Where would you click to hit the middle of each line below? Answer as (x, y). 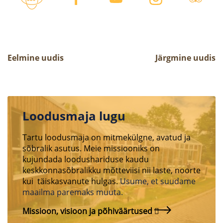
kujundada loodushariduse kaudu (86, 159)
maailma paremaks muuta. (73, 192)
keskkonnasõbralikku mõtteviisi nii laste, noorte (111, 170)
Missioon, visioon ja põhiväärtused (87, 211)
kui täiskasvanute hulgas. (70, 181)
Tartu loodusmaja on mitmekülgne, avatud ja (107, 137)
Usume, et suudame (157, 181)
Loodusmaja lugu (74, 115)
